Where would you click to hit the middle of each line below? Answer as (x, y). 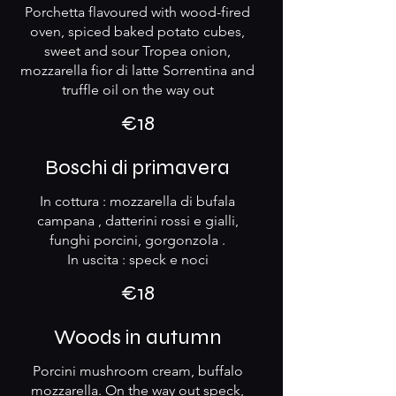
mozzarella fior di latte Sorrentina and (137, 70)
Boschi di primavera (137, 168)
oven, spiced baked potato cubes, (137, 31)
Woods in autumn (137, 337)
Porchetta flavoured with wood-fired (137, 12)
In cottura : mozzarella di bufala (137, 201)
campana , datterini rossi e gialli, (137, 221)
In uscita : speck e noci (137, 259)
